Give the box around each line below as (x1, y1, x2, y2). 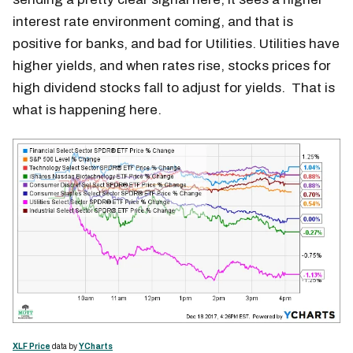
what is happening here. (13, 102, 162, 117)
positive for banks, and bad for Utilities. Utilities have (13, 35, 340, 51)
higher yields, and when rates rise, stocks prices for (13, 58, 331, 73)
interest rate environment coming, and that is (13, 13, 293, 29)
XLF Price (13, 341, 50, 351)
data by (50, 341, 79, 351)
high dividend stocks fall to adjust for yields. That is (13, 80, 335, 95)
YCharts (79, 341, 113, 351)
